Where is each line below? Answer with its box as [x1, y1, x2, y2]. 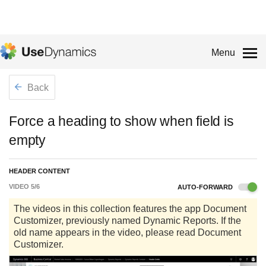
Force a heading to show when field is [9, 113, 234, 129]
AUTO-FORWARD [178, 183, 235, 191]
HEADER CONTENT [9, 167, 70, 175]
